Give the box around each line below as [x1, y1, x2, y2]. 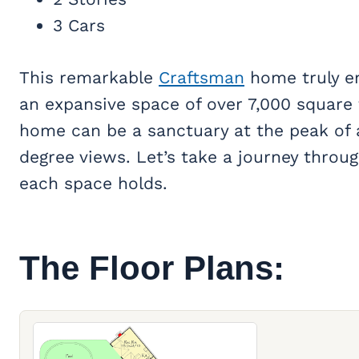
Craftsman [159, 67, 244, 87]
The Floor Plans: [19, 248, 284, 287]
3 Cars [53, 14, 105, 35]
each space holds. [19, 172, 167, 193]
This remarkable [19, 67, 159, 87]
